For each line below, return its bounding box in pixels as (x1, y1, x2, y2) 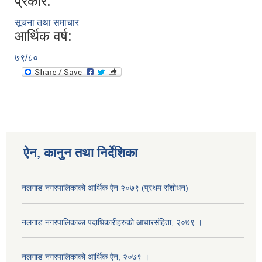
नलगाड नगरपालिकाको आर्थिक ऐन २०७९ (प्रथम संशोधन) (22, 183, 188, 192)
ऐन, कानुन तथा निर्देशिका (23, 146, 137, 160)
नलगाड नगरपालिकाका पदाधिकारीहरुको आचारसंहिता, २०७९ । (22, 218, 202, 227)
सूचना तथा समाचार (15, 18, 79, 27)
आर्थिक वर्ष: (15, 28, 72, 44)
